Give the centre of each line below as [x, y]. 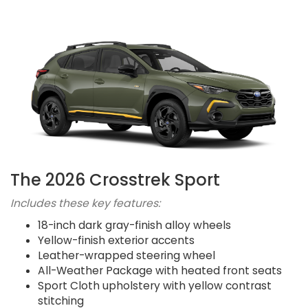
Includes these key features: [85, 203]
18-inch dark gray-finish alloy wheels [134, 225]
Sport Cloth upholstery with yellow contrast [155, 285]
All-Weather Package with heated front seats [160, 270]
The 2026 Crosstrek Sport [115, 179]
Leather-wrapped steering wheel [126, 255]
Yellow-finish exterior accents [116, 240]
